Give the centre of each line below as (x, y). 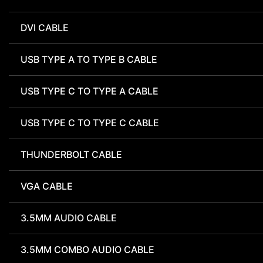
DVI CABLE (45, 28)
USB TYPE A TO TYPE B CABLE (89, 60)
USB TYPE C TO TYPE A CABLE (90, 91)
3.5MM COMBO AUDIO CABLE (87, 250)
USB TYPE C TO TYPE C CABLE (90, 123)
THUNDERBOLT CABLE (71, 155)
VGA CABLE (47, 186)
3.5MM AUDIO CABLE (69, 218)
